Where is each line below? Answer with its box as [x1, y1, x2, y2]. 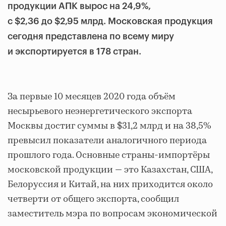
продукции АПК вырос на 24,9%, [8, 2, 151, 11]
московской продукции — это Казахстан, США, [8, 163, 212, 177]
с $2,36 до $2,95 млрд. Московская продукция [8, 17, 213, 26]
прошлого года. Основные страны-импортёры [8, 149, 210, 162]
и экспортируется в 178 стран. [8, 47, 141, 56]
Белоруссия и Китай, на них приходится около [8, 178, 213, 191]
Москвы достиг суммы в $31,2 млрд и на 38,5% [8, 120, 211, 133]
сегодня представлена [8, 32, 107, 41]
